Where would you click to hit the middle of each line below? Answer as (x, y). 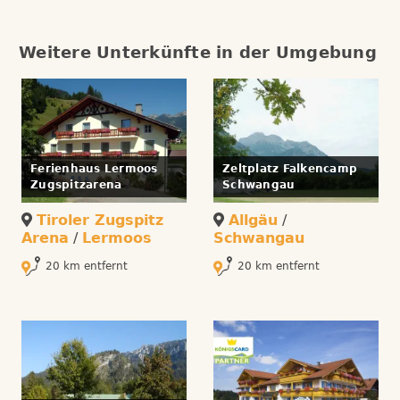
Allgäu (253, 221)
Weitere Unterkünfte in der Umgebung (198, 53)
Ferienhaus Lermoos (94, 169)
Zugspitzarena (76, 185)
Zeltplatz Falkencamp (290, 169)
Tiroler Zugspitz (100, 221)
